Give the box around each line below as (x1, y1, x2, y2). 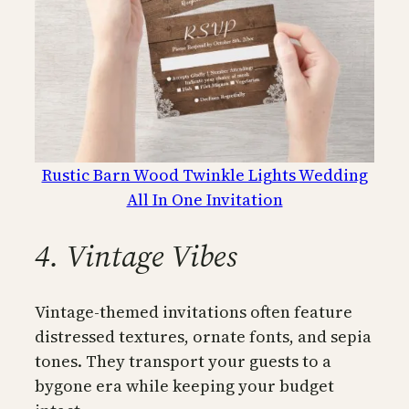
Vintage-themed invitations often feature (35, 300, 352, 324)
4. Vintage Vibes (35, 235, 237, 278)
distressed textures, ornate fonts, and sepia (35, 325, 372, 349)
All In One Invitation (126, 187, 283, 211)
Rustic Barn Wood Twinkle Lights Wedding (41, 163, 368, 186)
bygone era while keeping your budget (35, 374, 334, 398)
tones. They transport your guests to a (35, 350, 331, 373)
